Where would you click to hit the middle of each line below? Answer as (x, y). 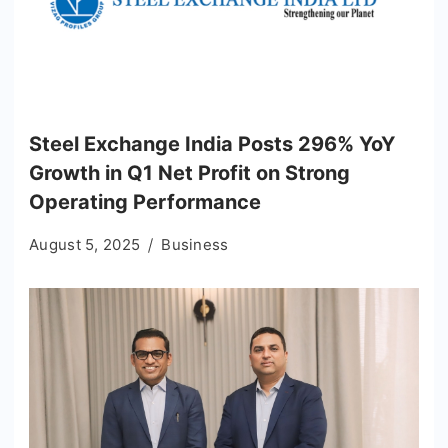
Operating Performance (145, 202)
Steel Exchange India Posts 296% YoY (212, 144)
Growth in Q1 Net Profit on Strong (189, 173)
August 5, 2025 (85, 245)
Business (195, 245)
